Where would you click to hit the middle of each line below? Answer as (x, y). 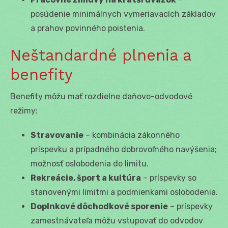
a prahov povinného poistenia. (88, 28)
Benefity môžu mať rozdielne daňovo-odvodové (101, 96)
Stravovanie (57, 135)
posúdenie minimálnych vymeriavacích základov (123, 14)
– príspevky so (169, 178)
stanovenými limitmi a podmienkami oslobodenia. (124, 192)
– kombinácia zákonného (132, 135)
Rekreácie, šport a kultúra (86, 178)
